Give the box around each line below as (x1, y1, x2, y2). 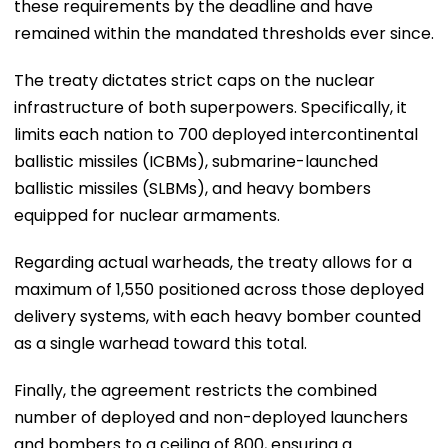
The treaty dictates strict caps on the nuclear (14, 68, 375, 92)
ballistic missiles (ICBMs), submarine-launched (14, 149, 378, 173)
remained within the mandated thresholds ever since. (14, 21, 434, 45)
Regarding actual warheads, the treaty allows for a (14, 250, 412, 274)
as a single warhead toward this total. (14, 331, 307, 355)
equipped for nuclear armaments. (14, 203, 280, 227)
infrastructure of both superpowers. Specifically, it (14, 95, 407, 119)
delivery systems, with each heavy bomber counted (14, 304, 421, 328)
